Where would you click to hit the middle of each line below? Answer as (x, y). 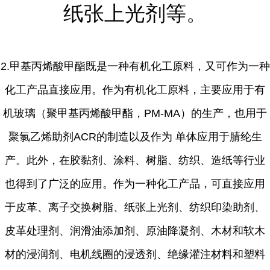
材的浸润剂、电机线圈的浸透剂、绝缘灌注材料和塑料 (135, 254)
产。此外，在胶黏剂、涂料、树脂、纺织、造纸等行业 (135, 160)
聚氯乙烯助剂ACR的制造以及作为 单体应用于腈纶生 (135, 137)
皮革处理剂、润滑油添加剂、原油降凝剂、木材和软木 (135, 231)
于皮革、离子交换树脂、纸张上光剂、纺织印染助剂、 (135, 207)
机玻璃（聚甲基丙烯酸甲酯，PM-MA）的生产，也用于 (135, 113)
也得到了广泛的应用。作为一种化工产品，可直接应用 (135, 184)
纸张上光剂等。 (135, 13)
